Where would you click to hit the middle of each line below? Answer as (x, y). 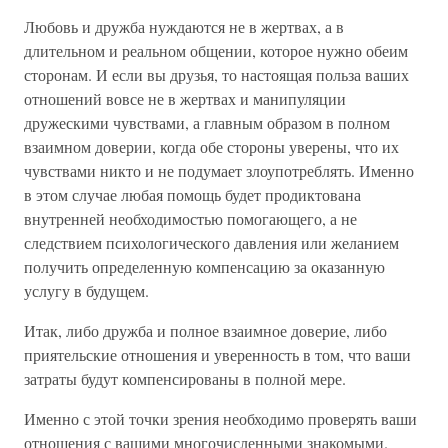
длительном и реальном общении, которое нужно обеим (216, 50)
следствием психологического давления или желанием (211, 242)
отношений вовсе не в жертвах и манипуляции (185, 98)
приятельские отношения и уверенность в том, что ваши (217, 354)
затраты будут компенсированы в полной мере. (185, 378)
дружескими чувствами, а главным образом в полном (207, 122)
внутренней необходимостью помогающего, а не (190, 218)
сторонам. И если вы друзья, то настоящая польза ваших (216, 74)
